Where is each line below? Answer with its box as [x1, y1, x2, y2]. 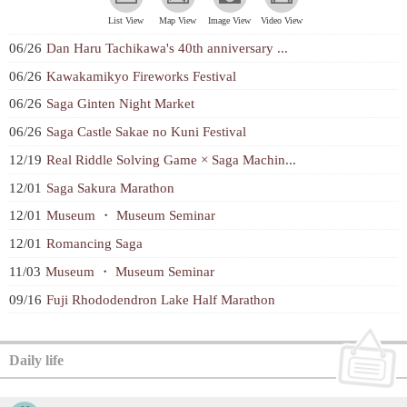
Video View [260, 15, 303, 25]
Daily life [9, 352, 64, 369]
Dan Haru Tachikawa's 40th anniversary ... [46, 39, 288, 55]
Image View [208, 15, 251, 25]
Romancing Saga [46, 235, 143, 251]
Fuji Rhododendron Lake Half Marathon [46, 291, 275, 307]
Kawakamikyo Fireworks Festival [46, 67, 236, 84]
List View [108, 15, 144, 25]
